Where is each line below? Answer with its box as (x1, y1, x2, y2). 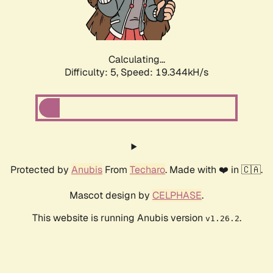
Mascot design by (69, 189, 152, 202)
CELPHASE (152, 189, 202, 202)
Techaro (130, 163, 165, 177)
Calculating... (108, 53, 165, 66)
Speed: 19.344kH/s (121, 66, 208, 79)
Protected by (10, 163, 71, 177)
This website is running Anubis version (32, 211, 205, 225)
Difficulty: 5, (65, 66, 121, 79)
